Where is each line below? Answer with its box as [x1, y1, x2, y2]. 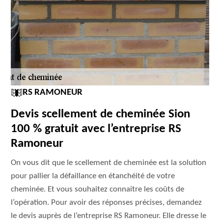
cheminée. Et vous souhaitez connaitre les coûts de [11, 185, 185, 193]
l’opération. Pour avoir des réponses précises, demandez [11, 198, 202, 207]
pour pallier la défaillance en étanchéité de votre [11, 172, 175, 180]
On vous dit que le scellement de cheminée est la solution [11, 159, 207, 167]
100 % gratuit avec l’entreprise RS [11, 123, 182, 135]
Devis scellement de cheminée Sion [11, 108, 191, 120]
